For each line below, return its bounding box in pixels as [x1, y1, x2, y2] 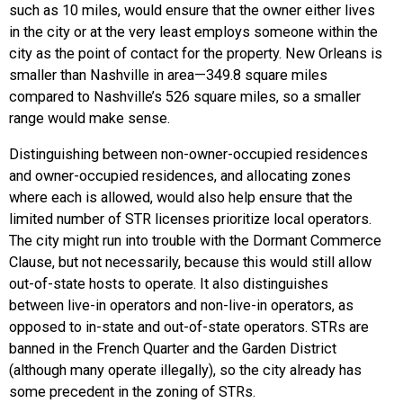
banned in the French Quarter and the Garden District [9, 340, 336, 358]
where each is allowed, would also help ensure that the [9, 189, 353, 207]
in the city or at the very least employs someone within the [9, 22, 378, 40]
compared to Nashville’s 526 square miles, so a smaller [9, 87, 361, 105]
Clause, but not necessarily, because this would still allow [9, 254, 372, 272]
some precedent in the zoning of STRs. [9, 383, 255, 401]
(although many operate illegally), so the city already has [9, 362, 362, 380]
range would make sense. [9, 109, 170, 127]
